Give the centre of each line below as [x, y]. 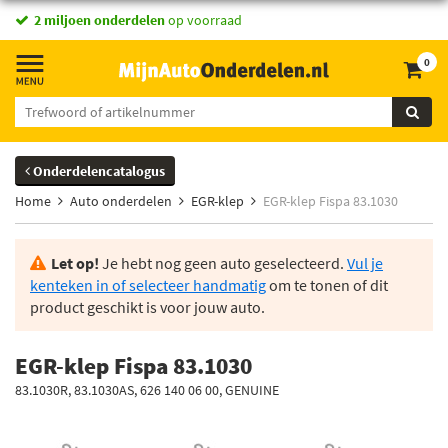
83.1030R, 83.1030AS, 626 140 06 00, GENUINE [147, 390]
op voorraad [203, 20]
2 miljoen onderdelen [99, 20]
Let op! [75, 263]
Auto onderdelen [121, 201]
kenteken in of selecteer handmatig [148, 285]
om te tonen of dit [327, 285]
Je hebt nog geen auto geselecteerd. [223, 263]
